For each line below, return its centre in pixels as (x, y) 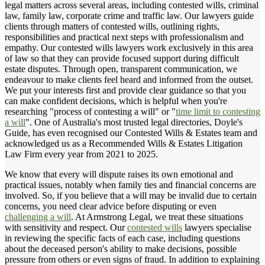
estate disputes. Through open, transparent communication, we (121, 69)
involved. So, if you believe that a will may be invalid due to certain (131, 195)
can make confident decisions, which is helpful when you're (116, 101)
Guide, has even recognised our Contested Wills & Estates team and (131, 132)
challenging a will (38, 216)
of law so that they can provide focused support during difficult (122, 58)
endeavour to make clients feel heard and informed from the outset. (129, 79)
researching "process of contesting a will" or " (90, 111)
